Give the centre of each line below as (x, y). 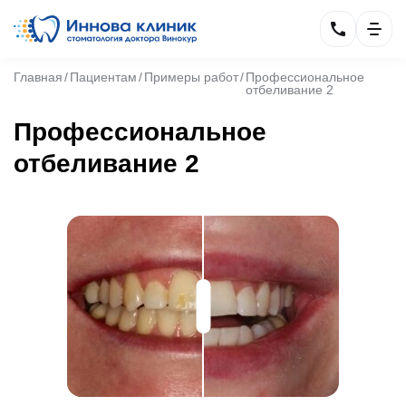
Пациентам (103, 77)
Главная (38, 77)
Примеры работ (191, 77)
